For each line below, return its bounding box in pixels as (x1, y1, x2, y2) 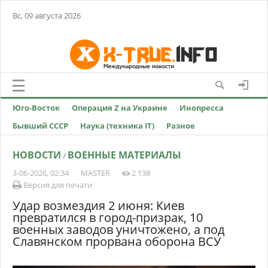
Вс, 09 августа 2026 (13, 10, 81, 21)
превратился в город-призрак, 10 (13, 209, 203, 226)
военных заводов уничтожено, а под (13, 221, 224, 237)
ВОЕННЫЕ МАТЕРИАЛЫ (68, 148, 181, 162)
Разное (166, 120, 195, 131)
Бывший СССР (13, 120, 68, 131)
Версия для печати (22, 179, 92, 190)
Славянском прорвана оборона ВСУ (13, 233, 221, 249)
